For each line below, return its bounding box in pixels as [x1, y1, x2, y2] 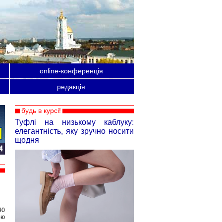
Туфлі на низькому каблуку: [15, 118, 134, 126]
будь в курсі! [21, 107, 61, 114]
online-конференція [39, 67, 103, 75]
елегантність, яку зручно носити [15, 127, 134, 135]
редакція [57, 83, 85, 91]
